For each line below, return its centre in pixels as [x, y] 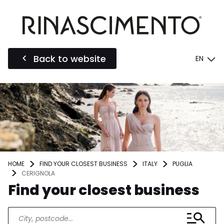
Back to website [70, 58]
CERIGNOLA [38, 173]
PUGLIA [182, 164]
